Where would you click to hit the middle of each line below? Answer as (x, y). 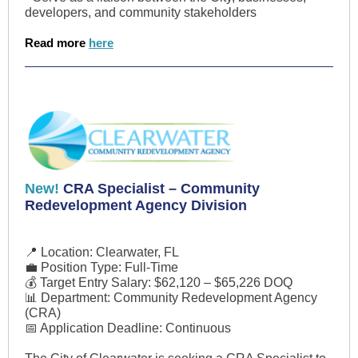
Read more (57, 43)
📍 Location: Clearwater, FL (102, 252)
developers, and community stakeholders (141, 12)
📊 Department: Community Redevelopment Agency (171, 298)
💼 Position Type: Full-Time (101, 267)
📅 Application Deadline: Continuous (128, 328)
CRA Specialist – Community (161, 189)
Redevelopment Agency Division (136, 205)
